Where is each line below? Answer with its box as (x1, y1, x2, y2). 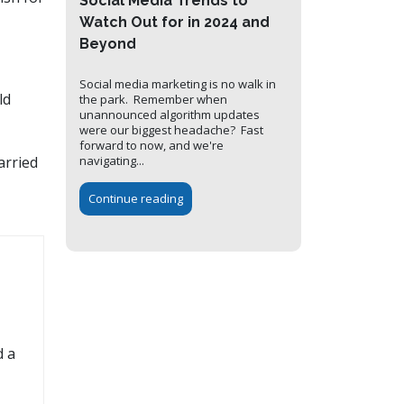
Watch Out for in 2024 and (79, 14, 270, 32)
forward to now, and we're (79, 137, 224, 154)
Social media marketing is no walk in (79, 76, 276, 93)
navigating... (79, 152, 144, 170)
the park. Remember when (79, 91, 227, 108)
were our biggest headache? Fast (79, 122, 263, 139)
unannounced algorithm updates (79, 106, 260, 124)
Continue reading (88, 190, 183, 207)
